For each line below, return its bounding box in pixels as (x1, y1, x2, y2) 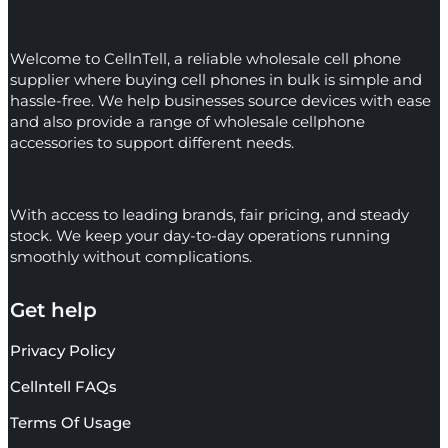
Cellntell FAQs (10, 376, 117, 396)
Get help (10, 297, 97, 322)
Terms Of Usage (10, 412, 131, 432)
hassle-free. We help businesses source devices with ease (10, 90, 431, 110)
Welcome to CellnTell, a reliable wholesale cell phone (10, 48, 401, 68)
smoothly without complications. (10, 246, 252, 266)
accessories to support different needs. (10, 132, 294, 152)
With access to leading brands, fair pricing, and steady (10, 204, 409, 224)
